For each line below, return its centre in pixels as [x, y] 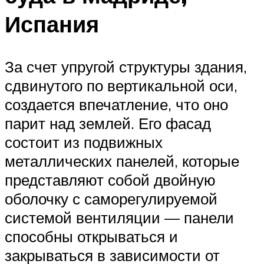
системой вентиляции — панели [119, 217]
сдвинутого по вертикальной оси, [121, 85]
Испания [52, 24]
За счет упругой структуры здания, [126, 66]
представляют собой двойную [110, 179]
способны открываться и [91, 236]
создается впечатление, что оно [116, 104]
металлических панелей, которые [122, 161]
